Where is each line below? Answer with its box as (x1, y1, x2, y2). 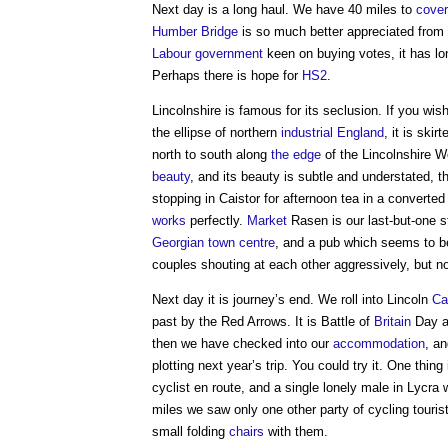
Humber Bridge (152, 24, 238, 39)
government (195, 46, 263, 61)
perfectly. (186, 213, 247, 228)
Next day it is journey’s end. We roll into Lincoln (152, 292, 432, 307)
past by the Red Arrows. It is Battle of (152, 314, 374, 329)
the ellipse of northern (152, 125, 281, 140)
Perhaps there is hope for (152, 68, 302, 83)
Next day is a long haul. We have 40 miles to (152, 2, 416, 17)
